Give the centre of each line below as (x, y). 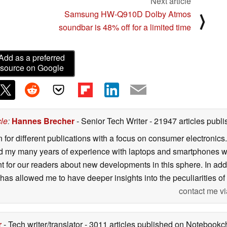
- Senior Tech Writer (112, 121)
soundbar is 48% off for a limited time (125, 27)
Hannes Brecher (43, 121)
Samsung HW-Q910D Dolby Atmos (128, 14)
